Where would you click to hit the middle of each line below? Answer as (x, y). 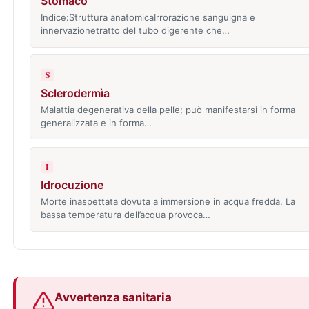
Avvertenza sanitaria (113, 298)
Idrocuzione (72, 185)
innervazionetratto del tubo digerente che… (135, 30)
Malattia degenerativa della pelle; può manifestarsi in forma (168, 109)
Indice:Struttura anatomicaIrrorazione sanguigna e (148, 17)
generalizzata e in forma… (96, 122)
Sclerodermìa (75, 93)
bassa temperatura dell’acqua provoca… (125, 215)
